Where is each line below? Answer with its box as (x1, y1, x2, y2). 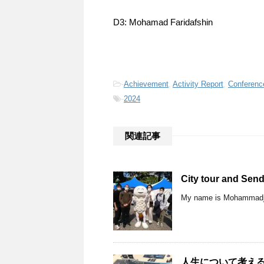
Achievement (124, 79, 169, 88)
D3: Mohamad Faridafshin (113, 16, 213, 27)
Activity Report (173, 79, 223, 88)
